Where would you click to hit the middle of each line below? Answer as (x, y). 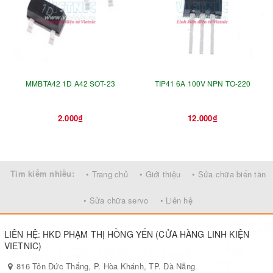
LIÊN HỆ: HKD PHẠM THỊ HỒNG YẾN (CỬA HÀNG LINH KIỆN (127, 234)
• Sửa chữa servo (116, 200)
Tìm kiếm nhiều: (42, 174)
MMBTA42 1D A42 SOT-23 (70, 83)
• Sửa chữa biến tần (229, 174)
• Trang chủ (107, 174)
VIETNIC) (23, 246)
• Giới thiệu (160, 174)
